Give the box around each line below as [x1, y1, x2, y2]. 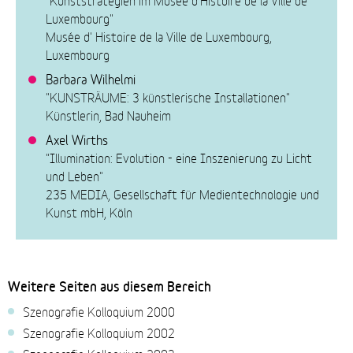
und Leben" [46, 165, 104, 184]
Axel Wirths [46, 128, 109, 148]
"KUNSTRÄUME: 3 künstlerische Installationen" [46, 87, 291, 106]
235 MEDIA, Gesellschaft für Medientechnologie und [46, 184, 320, 203]
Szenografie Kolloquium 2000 [23, 301, 176, 320]
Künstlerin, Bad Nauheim [46, 105, 172, 124]
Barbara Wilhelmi [46, 68, 136, 87]
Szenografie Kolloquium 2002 [23, 322, 176, 341]
